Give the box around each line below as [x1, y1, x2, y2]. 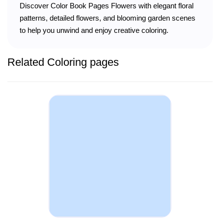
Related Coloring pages [7, 55, 119, 68]
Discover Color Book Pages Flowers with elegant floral [20, 1, 193, 10]
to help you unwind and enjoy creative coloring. [20, 26, 168, 34]
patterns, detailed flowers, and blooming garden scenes [20, 13, 195, 22]
